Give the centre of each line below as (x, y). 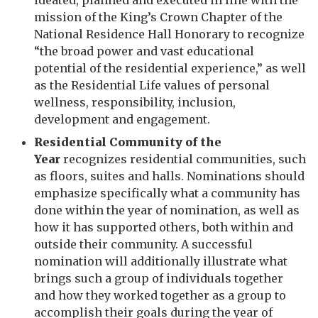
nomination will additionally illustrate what (161, 261)
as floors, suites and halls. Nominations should (169, 176)
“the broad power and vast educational (144, 51)
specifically (135, 193)
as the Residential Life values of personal (152, 85)
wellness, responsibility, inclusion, (135, 102)
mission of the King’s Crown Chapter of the (158, 17)
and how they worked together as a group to (160, 295)
